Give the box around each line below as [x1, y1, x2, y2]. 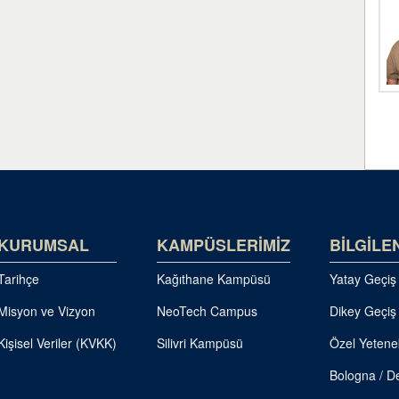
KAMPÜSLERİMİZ [156, 233, 290, 256]
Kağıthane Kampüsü [156, 270, 271, 288]
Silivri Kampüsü [156, 334, 243, 352]
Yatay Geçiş [330, 270, 397, 288]
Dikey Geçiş [330, 302, 397, 320]
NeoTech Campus [156, 302, 257, 320]
